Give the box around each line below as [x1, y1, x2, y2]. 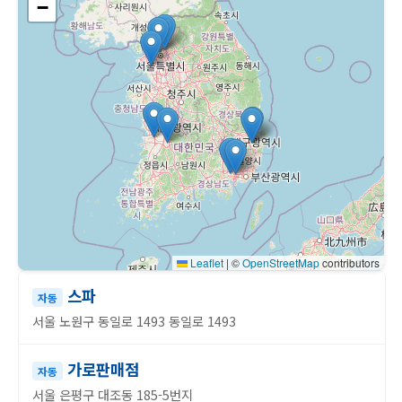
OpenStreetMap [242, 255, 319, 270]
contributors [319, 255, 380, 270]
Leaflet [188, 255, 223, 270]
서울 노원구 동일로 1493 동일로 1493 [32, 311, 236, 330]
